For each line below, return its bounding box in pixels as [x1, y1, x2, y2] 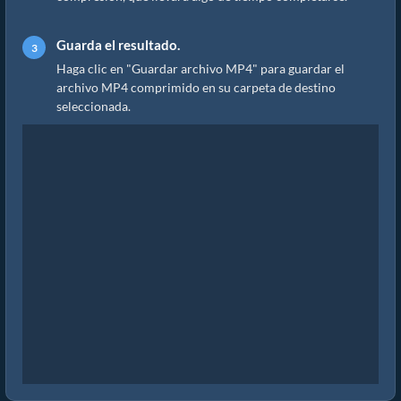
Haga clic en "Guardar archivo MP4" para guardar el [56, 61, 345, 77]
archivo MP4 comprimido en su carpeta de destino [56, 80, 336, 96]
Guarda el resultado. [56, 37, 180, 54]
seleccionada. [56, 98, 131, 115]
